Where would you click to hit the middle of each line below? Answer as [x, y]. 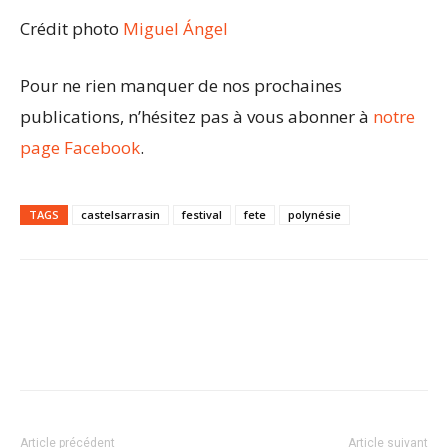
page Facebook [80, 147]
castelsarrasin [120, 214]
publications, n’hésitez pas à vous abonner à [196, 116]
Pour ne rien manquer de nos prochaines [181, 85]
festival [202, 214]
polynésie [314, 214]
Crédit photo [71, 28]
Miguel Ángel [175, 28]
